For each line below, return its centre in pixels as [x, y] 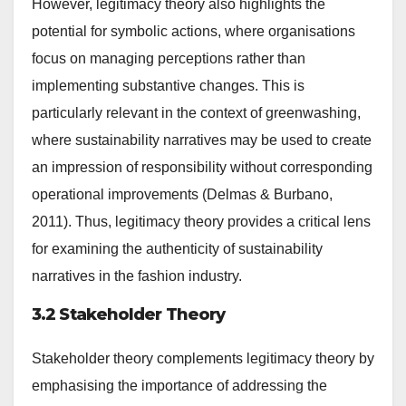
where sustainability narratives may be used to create [202, 140]
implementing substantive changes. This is [168, 86]
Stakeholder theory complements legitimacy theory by [203, 359]
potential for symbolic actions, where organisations [193, 32]
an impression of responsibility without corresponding [202, 168]
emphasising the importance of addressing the [179, 386]
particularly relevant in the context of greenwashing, [196, 113]
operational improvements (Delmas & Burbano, [182, 195]
